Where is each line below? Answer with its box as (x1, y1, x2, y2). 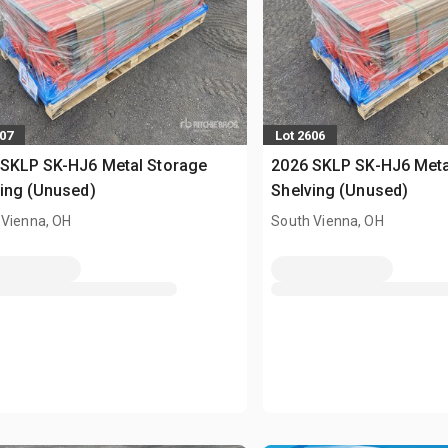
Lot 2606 (275, 127, 326, 143)
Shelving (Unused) (271, 181, 409, 201)
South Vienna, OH (271, 213, 384, 230)
